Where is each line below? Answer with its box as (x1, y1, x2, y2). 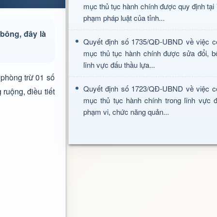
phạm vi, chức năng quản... (83, 107, 169, 117)
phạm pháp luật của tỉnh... (83, 13, 165, 23)
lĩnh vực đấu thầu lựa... (83, 60, 155, 70)
